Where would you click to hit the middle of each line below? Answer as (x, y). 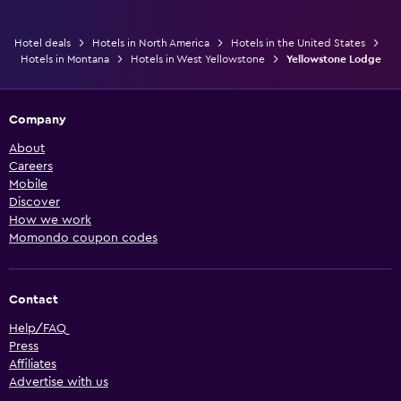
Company (38, 119)
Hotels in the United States (298, 43)
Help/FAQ (38, 328)
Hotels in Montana (64, 59)
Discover (34, 202)
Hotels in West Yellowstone (197, 59)
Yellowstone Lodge (333, 59)
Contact (34, 299)
